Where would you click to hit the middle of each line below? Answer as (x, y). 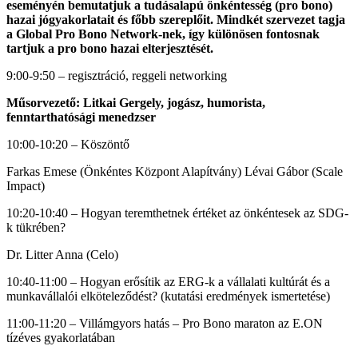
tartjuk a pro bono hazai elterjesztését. (110, 48)
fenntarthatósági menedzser (81, 117)
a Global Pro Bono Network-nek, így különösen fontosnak (163, 34)
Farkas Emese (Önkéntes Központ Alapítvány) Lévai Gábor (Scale (175, 171)
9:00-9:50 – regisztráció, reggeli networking (117, 76)
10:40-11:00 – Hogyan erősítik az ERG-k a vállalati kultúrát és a (168, 282)
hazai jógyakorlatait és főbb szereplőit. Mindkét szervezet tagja (176, 20)
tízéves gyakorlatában (61, 338)
